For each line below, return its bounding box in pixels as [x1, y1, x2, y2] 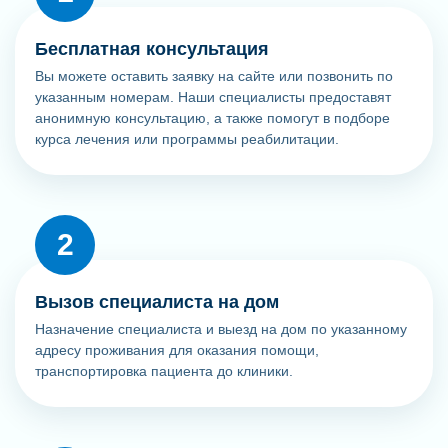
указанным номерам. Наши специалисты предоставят [35, 88, 391, 105]
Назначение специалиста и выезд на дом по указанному [35, 320, 407, 337]
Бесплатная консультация [35, 38, 269, 59]
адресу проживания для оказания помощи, [35, 341, 319, 358]
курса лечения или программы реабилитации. [35, 130, 339, 147]
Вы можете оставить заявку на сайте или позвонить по [35, 67, 393, 84]
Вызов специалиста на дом [35, 291, 279, 312]
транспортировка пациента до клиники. [35, 362, 293, 379]
